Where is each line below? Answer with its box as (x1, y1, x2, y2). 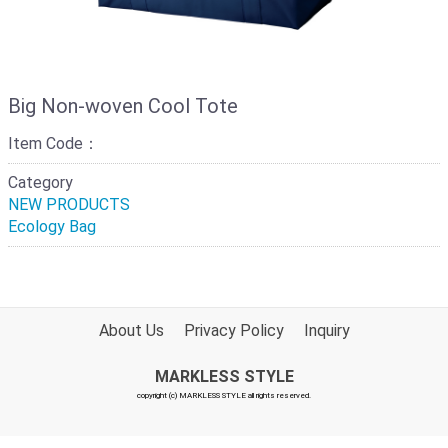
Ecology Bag (8, 217, 96, 236)
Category (8, 173, 73, 192)
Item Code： (8, 134, 99, 153)
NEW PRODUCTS (8, 195, 130, 214)
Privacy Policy (183, 321, 284, 340)
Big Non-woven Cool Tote (8, 94, 238, 118)
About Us (98, 321, 164, 340)
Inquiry (303, 321, 350, 340)
